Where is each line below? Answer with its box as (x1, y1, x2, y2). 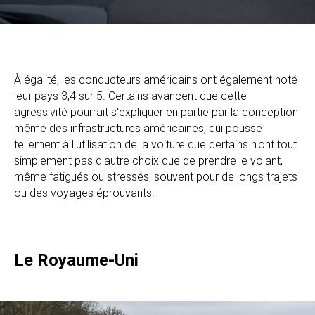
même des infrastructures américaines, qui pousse (14, 121, 262, 135)
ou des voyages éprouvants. (14, 186, 155, 200)
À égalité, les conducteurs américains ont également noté (14, 72, 297, 86)
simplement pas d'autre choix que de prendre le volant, (14, 153, 283, 167)
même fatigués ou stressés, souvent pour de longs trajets (14, 169, 297, 184)
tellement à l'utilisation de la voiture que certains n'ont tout (14, 137, 297, 151)
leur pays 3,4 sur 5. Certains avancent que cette (14, 89, 247, 103)
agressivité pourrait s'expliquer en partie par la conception (14, 105, 298, 119)
